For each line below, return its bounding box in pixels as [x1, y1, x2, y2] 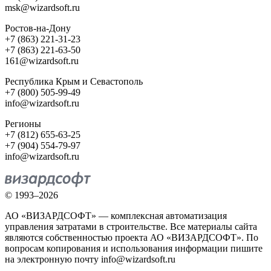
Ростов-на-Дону [5, 23, 71, 34]
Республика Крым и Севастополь [5, 76, 143, 87]
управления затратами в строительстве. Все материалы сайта [5, 221, 257, 232]
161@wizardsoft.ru [5, 56, 79, 67]
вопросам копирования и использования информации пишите [5, 243, 263, 254]
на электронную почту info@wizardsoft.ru [5, 254, 175, 265]
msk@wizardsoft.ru [5, 2, 80, 13]
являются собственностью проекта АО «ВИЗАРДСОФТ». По [5, 232, 258, 243]
